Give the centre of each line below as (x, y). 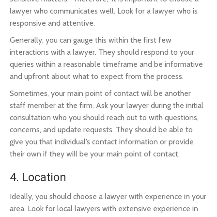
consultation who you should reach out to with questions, (104, 117)
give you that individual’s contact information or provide (102, 142)
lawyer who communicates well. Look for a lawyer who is (104, 11)
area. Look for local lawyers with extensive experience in (104, 209)
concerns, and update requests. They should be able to (101, 130)
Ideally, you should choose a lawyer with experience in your (108, 196)
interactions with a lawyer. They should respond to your (102, 52)
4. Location (38, 177)
